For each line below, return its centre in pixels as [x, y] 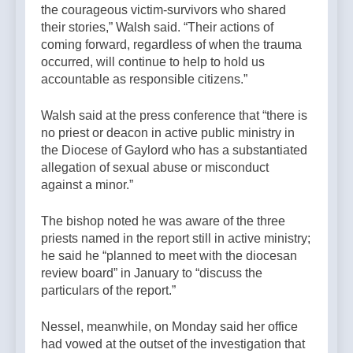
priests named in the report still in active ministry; [176, 239]
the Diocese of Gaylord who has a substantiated [174, 150]
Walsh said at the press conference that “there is [174, 116]
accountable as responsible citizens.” [144, 80]
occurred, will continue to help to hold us [153, 62]
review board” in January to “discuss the [152, 273]
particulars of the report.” [108, 291]
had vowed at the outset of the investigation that [173, 344]
